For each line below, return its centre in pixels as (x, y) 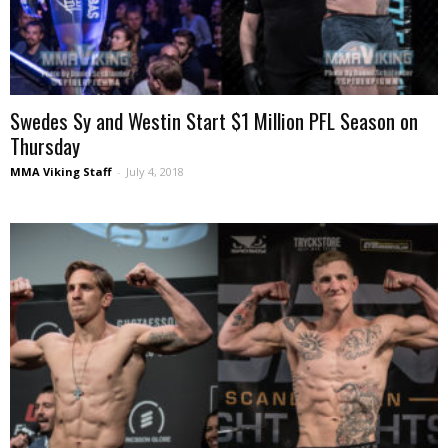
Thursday (45, 145)
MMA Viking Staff (61, 171)
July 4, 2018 (155, 171)
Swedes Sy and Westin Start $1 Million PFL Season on (214, 120)
